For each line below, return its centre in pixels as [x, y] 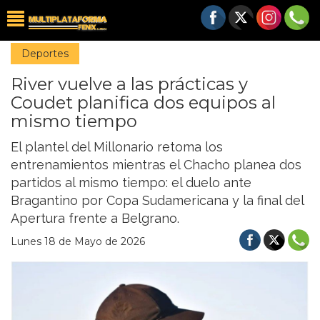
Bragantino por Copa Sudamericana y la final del [157, 200]
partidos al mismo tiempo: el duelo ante [131, 182]
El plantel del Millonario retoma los [117, 147]
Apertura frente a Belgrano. [95, 218]
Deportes [45, 54]
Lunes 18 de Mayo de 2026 [78, 241]
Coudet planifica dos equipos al [143, 102]
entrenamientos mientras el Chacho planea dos [156, 165]
